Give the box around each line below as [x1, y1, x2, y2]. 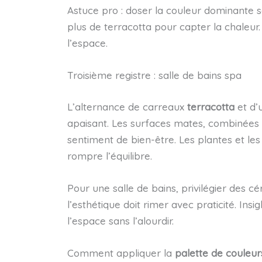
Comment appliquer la [67, 247, 175, 260]
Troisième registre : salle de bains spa [67, 69, 242, 82]
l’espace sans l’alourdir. [67, 214, 174, 227]
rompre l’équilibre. [67, 149, 152, 162]
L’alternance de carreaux [67, 100, 187, 113]
